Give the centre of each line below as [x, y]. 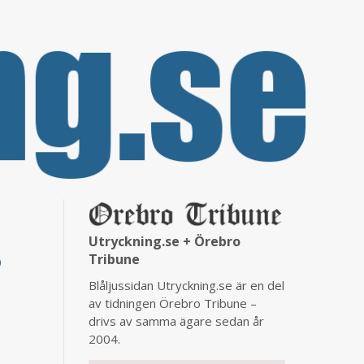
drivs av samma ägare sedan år [176, 321]
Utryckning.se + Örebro [164, 241]
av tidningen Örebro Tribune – [172, 303]
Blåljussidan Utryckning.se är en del [186, 285]
